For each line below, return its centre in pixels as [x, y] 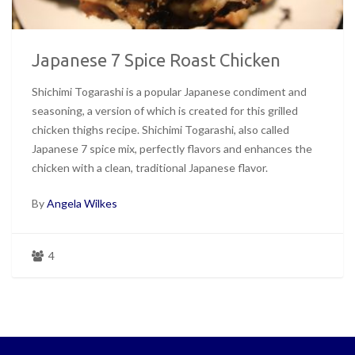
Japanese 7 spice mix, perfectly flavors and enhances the [172, 149]
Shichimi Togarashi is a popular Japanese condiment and [169, 92]
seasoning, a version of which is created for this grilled [165, 111]
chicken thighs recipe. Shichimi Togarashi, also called [160, 130]
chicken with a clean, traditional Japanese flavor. [150, 168]
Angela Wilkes [82, 204]
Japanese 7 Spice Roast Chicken [156, 60]
